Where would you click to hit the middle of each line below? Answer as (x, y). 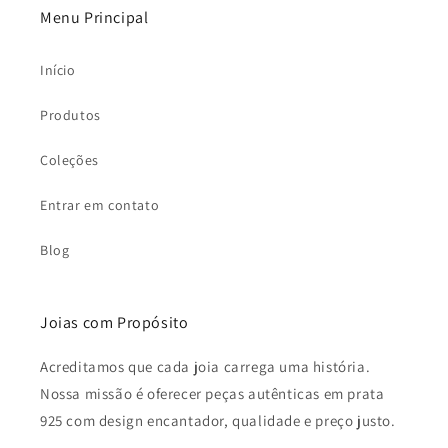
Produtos (70, 115)
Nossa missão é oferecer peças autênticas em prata (212, 394)
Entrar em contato (100, 205)
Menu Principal (94, 18)
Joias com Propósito (114, 323)
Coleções (69, 160)
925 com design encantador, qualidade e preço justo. (218, 421)
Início (58, 70)
